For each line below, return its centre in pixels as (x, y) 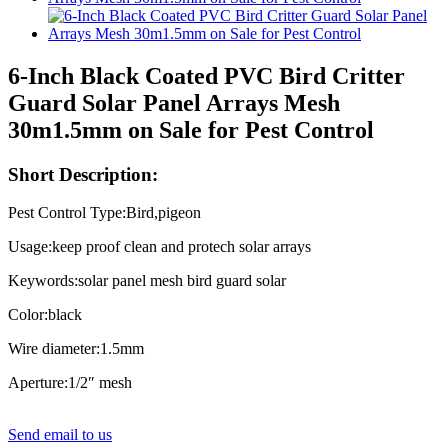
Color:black (45, 315)
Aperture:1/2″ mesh (70, 383)
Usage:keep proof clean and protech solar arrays (159, 247)
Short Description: (83, 174)
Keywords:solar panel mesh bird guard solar (147, 281)
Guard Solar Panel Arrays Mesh (174, 102)
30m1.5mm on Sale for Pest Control (191, 129)
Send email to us (60, 435)
